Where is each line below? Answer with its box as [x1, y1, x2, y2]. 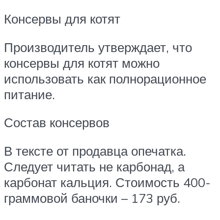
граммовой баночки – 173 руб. [4, 190, 180, 206]
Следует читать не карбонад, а [4, 159, 185, 175]
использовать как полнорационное [4, 70, 206, 86]
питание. [4, 86, 58, 102]
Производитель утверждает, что [4, 39, 192, 55]
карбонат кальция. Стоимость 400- [4, 174, 211, 191]
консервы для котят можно [4, 55, 160, 71]
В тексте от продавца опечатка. [4, 143, 186, 159]
